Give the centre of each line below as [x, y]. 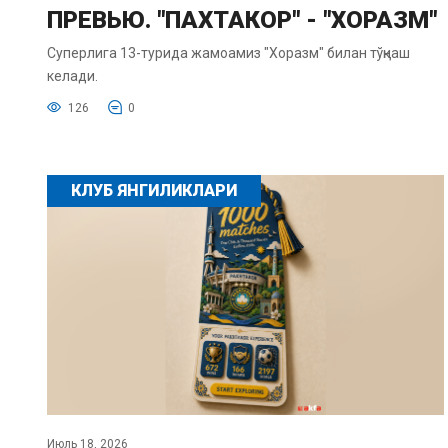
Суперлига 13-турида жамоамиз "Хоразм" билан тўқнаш [228, 52]
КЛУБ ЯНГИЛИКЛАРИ [154, 190]
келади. [72, 75]
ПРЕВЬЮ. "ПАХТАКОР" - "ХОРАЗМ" [242, 19]
